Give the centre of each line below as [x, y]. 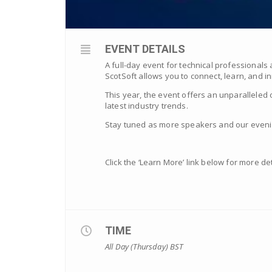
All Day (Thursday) [138, 246]
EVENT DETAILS [145, 49]
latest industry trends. [147, 105]
